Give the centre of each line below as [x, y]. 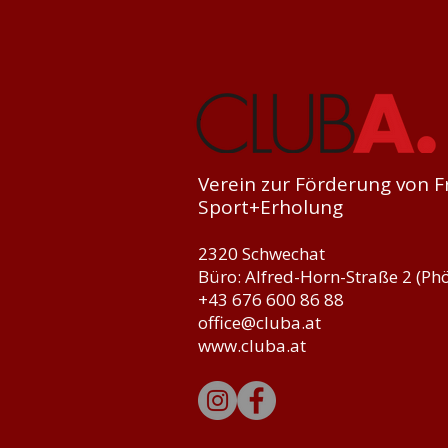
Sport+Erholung [270, 207]
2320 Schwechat [261, 253]
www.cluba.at [251, 345]
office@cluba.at [259, 322]
